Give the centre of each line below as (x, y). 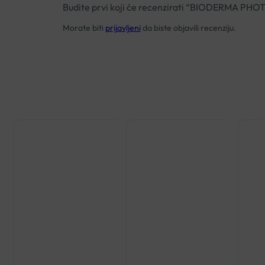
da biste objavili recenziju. (188, 28)
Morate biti (84, 28)
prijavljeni (123, 28)
